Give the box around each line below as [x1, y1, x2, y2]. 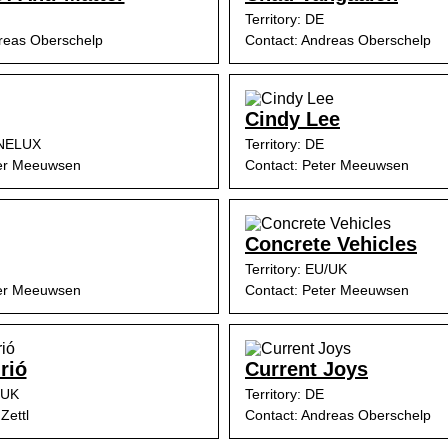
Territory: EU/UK [245, 261, 347, 277]
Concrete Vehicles [245, 233, 417, 255]
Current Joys [245, 358, 368, 380]
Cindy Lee [245, 108, 340, 130]
